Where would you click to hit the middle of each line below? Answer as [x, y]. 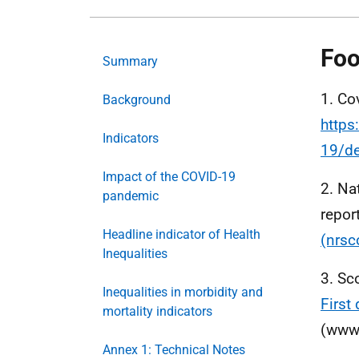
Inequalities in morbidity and [183, 292]
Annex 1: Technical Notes [174, 350]
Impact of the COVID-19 [169, 177]
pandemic [131, 196]
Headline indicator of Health [182, 234]
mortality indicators [157, 311]
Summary [130, 61]
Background [137, 100]
